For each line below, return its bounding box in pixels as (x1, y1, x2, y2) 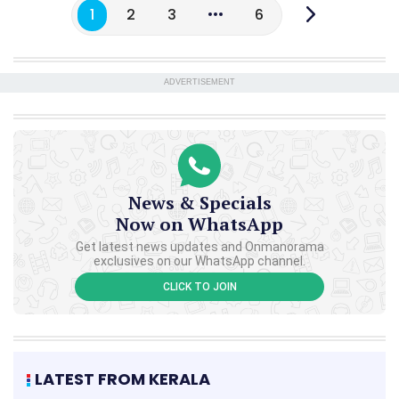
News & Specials (127, 190, 272, 215)
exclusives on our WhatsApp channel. (94, 253, 305, 268)
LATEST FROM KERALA (35, 367, 210, 390)
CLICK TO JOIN (162, 280, 237, 293)
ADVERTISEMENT (164, 77, 235, 86)
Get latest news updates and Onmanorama (75, 239, 324, 254)
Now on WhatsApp (116, 211, 283, 236)
